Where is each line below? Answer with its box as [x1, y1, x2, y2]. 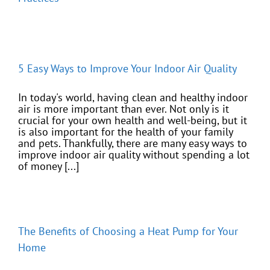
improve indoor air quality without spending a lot [18, 148, 250, 162]
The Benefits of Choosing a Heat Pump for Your [18, 224, 238, 239]
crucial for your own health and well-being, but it [18, 113, 247, 128]
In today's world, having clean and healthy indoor [18, 90, 248, 105]
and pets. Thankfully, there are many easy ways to [18, 136, 247, 151]
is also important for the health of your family [18, 125, 233, 139]
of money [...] [18, 159, 79, 174]
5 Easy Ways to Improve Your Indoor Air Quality [18, 61, 237, 76]
